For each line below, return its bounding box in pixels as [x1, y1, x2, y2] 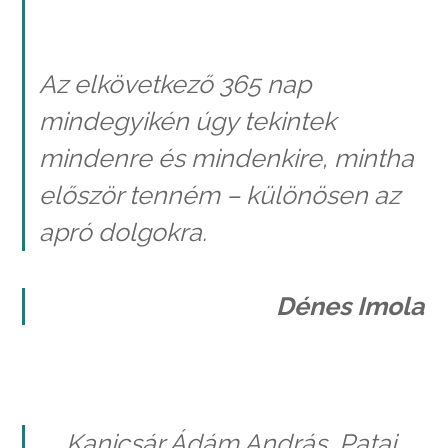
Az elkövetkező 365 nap [38, 68, 311, 99]
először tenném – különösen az [38, 179, 400, 210]
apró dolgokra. [38, 216, 207, 247]
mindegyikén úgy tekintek [38, 105, 336, 136]
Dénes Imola [276, 291, 424, 322]
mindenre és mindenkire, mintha [38, 142, 414, 173]
